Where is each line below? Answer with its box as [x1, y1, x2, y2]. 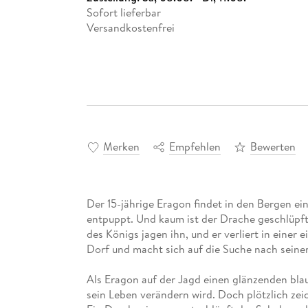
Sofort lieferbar [86, 4, 161, 20]
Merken [102, 139, 140, 155]
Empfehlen [168, 139, 221, 155]
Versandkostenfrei [86, 19, 175, 35]
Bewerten [250, 139, 296, 155]
